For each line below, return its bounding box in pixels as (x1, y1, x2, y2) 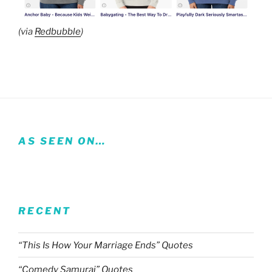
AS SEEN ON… (18, 135, 107, 148)
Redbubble (35, 25, 81, 37)
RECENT (18, 205, 71, 217)
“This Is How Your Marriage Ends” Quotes (18, 239, 193, 251)
